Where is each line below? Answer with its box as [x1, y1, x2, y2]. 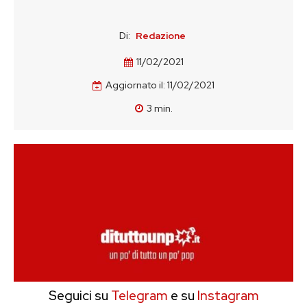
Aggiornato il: [106, 79, 165, 92]
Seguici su [48, 287, 108, 304]
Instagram [197, 287, 259, 304]
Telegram [108, 287, 168, 304]
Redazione [136, 29, 186, 42]
